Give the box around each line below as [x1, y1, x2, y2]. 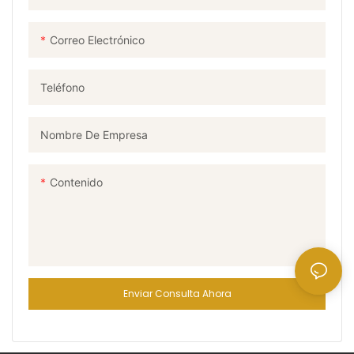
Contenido [50, 175, 103, 189]
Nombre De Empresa [40, 127, 148, 141]
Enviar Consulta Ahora [122, 286, 232, 300]
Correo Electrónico [50, 32, 145, 47]
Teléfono [40, 80, 85, 94]
